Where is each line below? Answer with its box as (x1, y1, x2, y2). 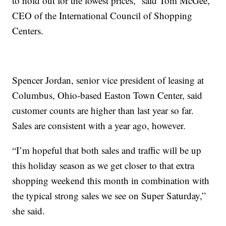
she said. (12, 204, 45, 217)
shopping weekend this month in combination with (12, 174, 210, 187)
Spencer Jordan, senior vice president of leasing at (12, 74, 204, 87)
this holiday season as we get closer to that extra (12, 159, 195, 172)
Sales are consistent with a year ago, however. (12, 119, 186, 132)
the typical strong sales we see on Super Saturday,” (12, 189, 206, 202)
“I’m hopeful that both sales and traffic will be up (12, 144, 202, 157)
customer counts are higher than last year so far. (12, 104, 194, 117)
